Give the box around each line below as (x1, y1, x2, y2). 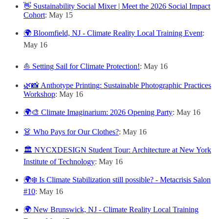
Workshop (23, 90, 55, 98)
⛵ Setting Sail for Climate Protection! (23, 62, 140, 70)
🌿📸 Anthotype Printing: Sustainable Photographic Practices (23, 81, 211, 89)
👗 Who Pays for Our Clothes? (23, 128, 119, 136)
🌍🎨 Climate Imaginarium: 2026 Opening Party (23, 108, 173, 116)
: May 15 (45, 11, 73, 19)
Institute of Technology (23, 157, 95, 166)
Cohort (23, 11, 45, 19)
